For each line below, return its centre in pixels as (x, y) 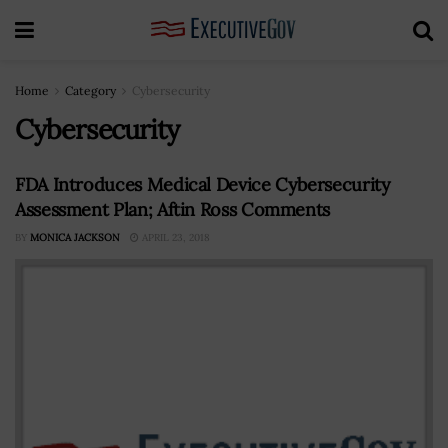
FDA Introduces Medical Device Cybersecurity (203, 184)
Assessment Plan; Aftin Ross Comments (173, 209)
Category (90, 90)
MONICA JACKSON (75, 237)
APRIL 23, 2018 (174, 237)
